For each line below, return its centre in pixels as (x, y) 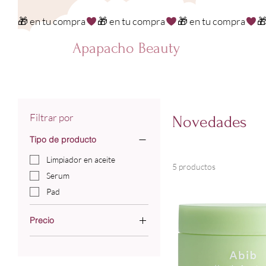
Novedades (210, 122)
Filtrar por (52, 118)
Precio (42, 220)
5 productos (194, 167)
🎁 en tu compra (52, 21)
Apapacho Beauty (126, 48)
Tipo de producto (63, 139)
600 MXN (129, 255)
